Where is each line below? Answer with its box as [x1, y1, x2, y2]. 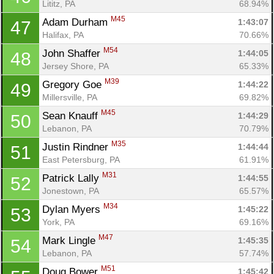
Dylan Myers [42, 203, 103, 215]
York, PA [42, 217, 75, 227]
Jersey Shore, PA [42, 61, 109, 71]
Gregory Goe [42, 78, 105, 91]
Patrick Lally [42, 172, 102, 184]
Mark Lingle [42, 234, 98, 246]
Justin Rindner [42, 141, 111, 153]
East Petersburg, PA [42, 154, 120, 165]
